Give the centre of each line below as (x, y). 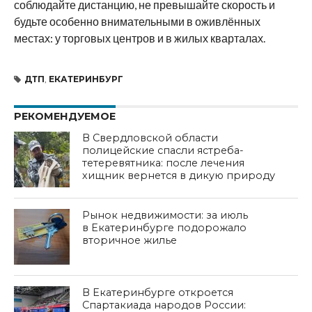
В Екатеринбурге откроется (158, 292)
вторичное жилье (130, 240)
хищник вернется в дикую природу (179, 175)
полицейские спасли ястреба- (163, 150)
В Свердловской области (150, 138)
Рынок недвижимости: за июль (165, 215)
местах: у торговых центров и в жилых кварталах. (139, 38)
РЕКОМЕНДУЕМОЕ (64, 116)
